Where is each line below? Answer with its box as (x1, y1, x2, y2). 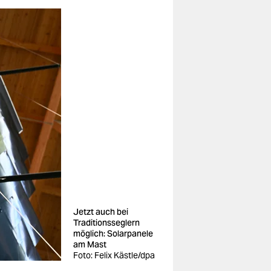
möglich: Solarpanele (73, 228, 153, 239)
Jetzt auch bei (73, 206, 128, 217)
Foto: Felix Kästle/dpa (73, 250, 155, 261)
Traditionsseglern (73, 217, 140, 228)
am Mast (73, 239, 106, 250)
